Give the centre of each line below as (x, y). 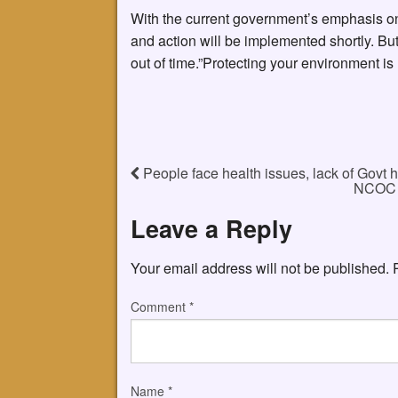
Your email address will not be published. (260, 268)
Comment (160, 307)
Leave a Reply (211, 228)
